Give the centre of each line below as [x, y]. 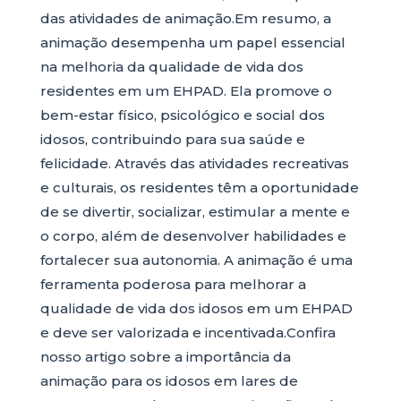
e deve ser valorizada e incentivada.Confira [188, 333]
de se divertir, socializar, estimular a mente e [195, 212]
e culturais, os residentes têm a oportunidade [199, 188]
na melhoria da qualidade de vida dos [171, 67]
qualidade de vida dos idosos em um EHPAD [196, 308]
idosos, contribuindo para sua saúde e [172, 139]
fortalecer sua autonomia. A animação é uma [196, 260]
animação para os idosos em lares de [169, 381]
